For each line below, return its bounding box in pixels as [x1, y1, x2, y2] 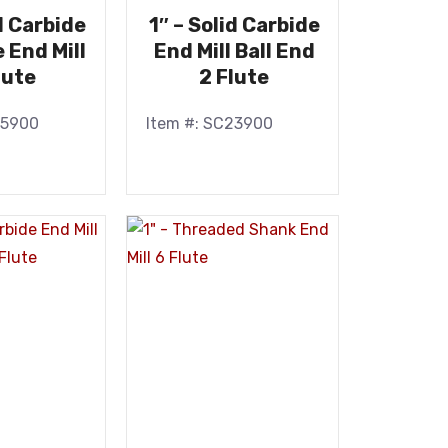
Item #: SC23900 [145, 114, 273, 133]
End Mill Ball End [153, 39, 315, 63]
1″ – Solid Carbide [148, 13, 320, 37]
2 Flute [199, 65, 270, 89]
